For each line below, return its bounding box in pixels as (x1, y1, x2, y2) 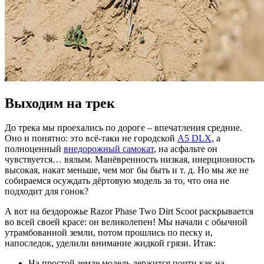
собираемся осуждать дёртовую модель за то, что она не (5, 176, 229, 186)
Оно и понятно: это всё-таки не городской (5, 133, 177, 144)
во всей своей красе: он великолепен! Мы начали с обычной (5, 217, 247, 227)
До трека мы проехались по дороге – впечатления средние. (5, 123, 242, 133)
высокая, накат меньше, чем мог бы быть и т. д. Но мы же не (5, 165, 249, 176)
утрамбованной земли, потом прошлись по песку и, (5, 227, 213, 238)
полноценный (5, 144, 64, 154)
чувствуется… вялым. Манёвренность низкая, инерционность (5, 154, 255, 165)
